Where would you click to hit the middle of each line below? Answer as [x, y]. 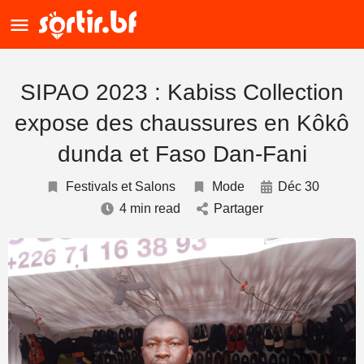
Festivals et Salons [120, 186]
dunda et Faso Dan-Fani [182, 154]
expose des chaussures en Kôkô [182, 123]
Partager [238, 208]
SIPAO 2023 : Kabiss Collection [182, 92]
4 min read [150, 208]
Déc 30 [298, 186]
